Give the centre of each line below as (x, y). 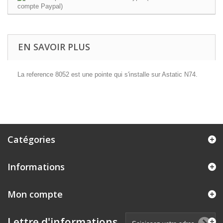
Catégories (31, 139)
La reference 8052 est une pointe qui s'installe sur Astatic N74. (108, 74)
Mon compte (35, 194)
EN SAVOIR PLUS (54, 47)
